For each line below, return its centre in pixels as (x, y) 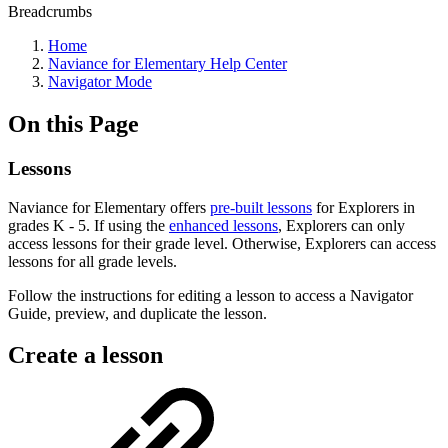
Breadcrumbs (50, 11)
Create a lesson (85, 355)
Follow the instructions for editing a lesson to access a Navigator (210, 295)
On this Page (73, 123)
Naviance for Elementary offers (109, 207)
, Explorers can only (341, 225)
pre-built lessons (261, 207)
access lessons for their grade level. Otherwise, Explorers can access (222, 243)
